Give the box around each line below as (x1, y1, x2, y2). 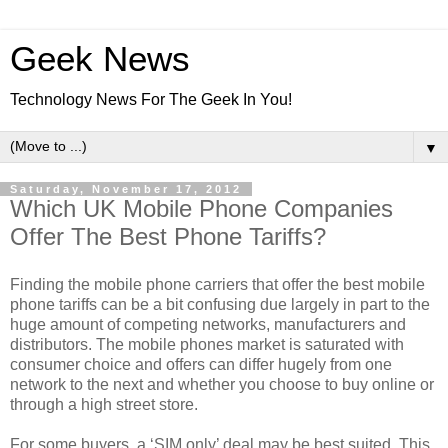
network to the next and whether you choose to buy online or (10, 375, 434, 393)
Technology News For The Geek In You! (10, 91, 292, 108)
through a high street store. (10, 395, 198, 413)
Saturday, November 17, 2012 (10, 183, 242, 195)
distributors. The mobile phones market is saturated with (10, 335, 404, 353)
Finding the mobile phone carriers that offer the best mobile (10, 275, 425, 293)
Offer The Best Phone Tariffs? (10, 223, 326, 250)
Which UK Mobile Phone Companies (10, 195, 393, 222)
